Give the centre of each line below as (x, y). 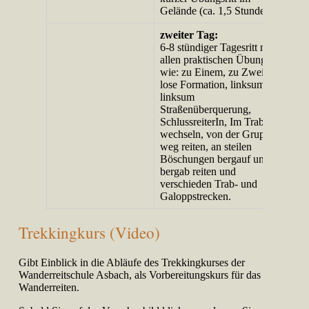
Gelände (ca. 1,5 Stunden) (217, 10)
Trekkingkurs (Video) (90, 232)
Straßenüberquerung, (206, 109)
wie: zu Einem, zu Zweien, (219, 72)
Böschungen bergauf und (215, 159)
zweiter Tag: (189, 34)
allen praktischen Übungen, (220, 59)
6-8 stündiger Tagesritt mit (217, 47)
